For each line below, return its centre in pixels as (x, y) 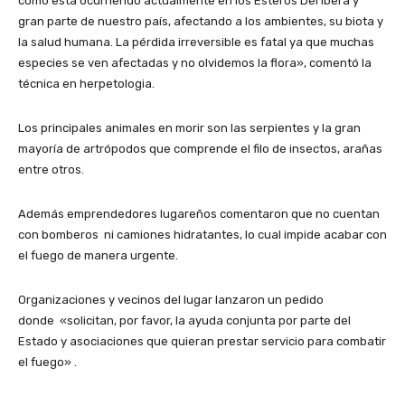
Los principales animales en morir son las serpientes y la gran (189, 128)
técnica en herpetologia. (86, 84)
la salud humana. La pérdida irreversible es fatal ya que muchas (196, 42)
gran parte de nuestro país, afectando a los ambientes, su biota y (201, 22)
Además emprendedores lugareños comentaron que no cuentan (199, 214)
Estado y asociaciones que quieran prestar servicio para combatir (202, 342)
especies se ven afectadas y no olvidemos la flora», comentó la (195, 63)
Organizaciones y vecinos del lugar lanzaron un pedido (171, 300)
